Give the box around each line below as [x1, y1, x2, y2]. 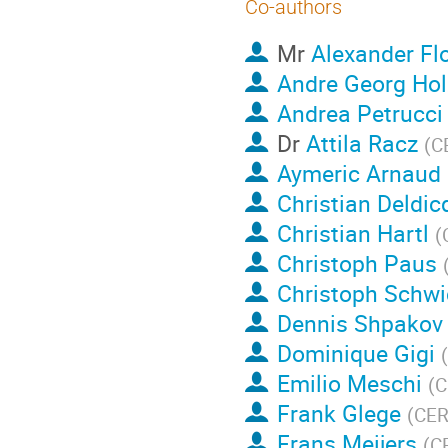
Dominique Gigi [276, 337, 435, 370]
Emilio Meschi [276, 367, 422, 400]
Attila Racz [305, 127, 418, 160]
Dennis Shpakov [276, 307, 443, 340]
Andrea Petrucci [276, 97, 443, 130]
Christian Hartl [276, 217, 429, 250]
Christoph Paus [276, 247, 437, 280]
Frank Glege [276, 397, 401, 430]
